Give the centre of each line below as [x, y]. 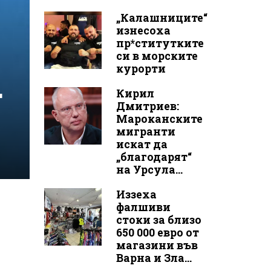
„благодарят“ [154, 157]
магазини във [157, 245]
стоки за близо [158, 220]
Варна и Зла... [154, 258]
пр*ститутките [160, 43]
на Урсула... [149, 170]
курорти [141, 69]
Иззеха [136, 194]
